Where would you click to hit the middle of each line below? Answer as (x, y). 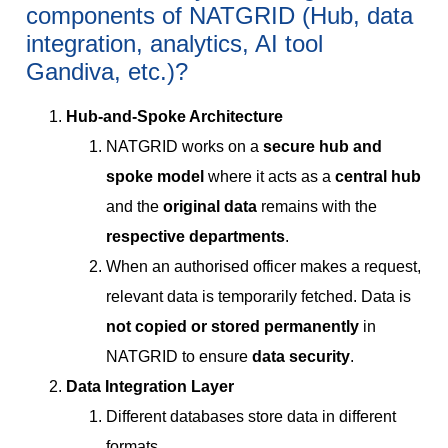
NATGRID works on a (184, 147)
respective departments (195, 237)
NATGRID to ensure (179, 357)
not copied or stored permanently (232, 327)
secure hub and (322, 147)
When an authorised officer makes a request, (263, 267)
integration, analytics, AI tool (174, 44)
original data (212, 207)
